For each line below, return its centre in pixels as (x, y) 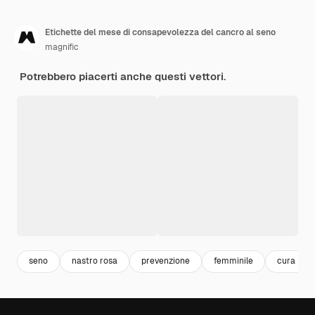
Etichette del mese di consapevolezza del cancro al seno (160, 32)
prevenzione (166, 261)
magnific (62, 47)
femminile (233, 261)
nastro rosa (95, 261)
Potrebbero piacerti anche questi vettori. (123, 76)
